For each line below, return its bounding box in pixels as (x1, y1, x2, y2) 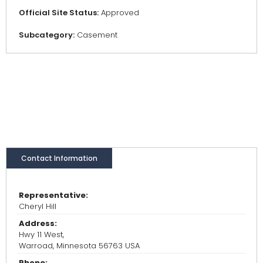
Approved (99, 7, 139, 19)
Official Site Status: (19, 7, 99, 19)
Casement (75, 29, 117, 41)
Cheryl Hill (19, 201, 56, 213)
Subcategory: (19, 29, 75, 41)
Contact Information (21, 153, 97, 164)
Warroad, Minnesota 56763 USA (19, 240, 140, 252)
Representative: (19, 190, 88, 201)
